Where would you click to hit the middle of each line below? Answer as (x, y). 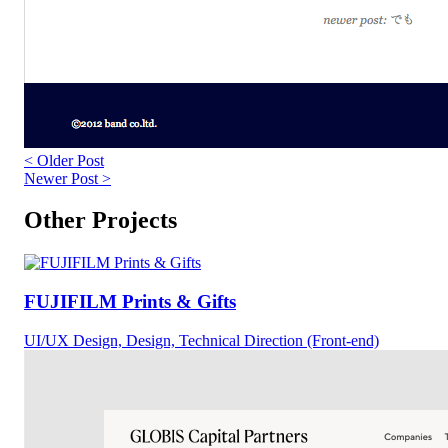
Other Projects (100, 220)
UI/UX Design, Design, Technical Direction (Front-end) (201, 340)
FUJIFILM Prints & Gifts (130, 302)
